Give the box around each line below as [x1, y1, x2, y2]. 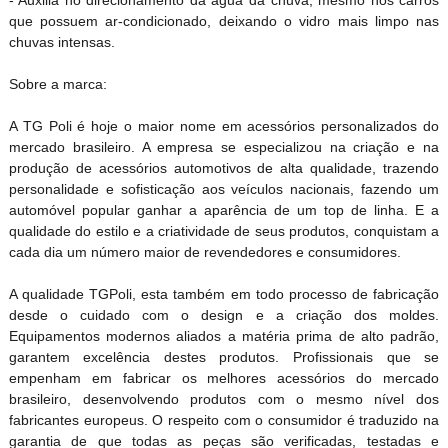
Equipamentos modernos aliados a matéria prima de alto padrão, [8, 327, 440, 344]
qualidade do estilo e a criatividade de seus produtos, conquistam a [8, 222, 440, 239]
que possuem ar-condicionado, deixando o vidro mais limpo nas [8, 12, 440, 29]
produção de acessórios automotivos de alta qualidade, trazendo [8, 159, 440, 176]
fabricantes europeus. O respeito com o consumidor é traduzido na [8, 411, 440, 428]
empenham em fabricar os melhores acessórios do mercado [8, 369, 440, 386]
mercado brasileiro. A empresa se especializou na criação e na [8, 138, 440, 155]
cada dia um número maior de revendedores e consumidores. [8, 243, 401, 260]
